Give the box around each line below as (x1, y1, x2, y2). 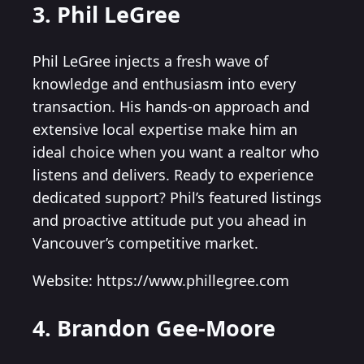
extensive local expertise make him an (32, 119, 297, 140)
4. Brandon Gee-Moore (32, 312, 275, 343)
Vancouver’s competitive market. (32, 233, 258, 253)
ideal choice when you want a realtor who (32, 142, 319, 162)
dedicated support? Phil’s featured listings (32, 188, 322, 208)
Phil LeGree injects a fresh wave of (32, 51, 268, 71)
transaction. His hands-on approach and (32, 97, 310, 117)
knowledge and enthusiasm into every (32, 74, 296, 94)
